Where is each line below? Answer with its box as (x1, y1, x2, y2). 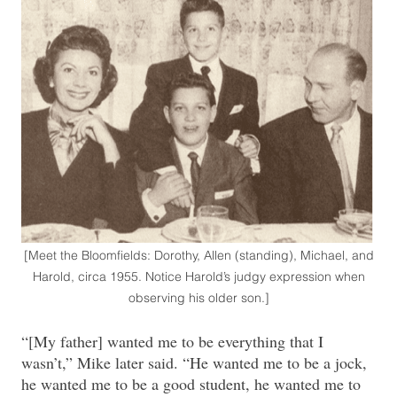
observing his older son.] (128, 290, 269, 307)
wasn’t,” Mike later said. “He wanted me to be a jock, (21, 352, 367, 374)
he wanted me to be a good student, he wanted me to (21, 373, 361, 395)
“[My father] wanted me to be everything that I (21, 331, 323, 353)
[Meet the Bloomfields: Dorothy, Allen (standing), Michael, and (23, 247, 374, 264)
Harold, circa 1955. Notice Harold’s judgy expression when (32, 269, 365, 285)
